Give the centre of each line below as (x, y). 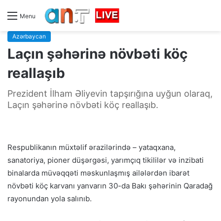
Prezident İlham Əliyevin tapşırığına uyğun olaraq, (110, 93)
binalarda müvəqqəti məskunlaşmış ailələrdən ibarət (98, 173)
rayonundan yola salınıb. (50, 198)
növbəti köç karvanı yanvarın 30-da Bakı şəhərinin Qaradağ (110, 185)
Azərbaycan (29, 36)
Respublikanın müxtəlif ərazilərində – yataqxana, (92, 147)
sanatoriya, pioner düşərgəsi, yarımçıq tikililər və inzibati (106, 160)
